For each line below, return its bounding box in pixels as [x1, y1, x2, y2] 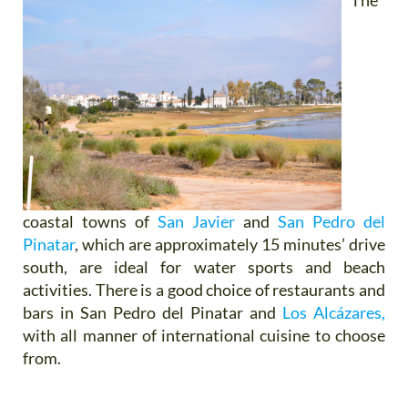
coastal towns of [23, 210, 158, 231]
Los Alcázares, [282, 301, 385, 322]
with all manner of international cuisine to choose [23, 324, 385, 345]
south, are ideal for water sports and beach [23, 256, 385, 277]
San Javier [158, 210, 235, 231]
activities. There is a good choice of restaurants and [23, 279, 385, 300]
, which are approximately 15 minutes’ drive [75, 233, 385, 254]
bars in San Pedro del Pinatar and [23, 301, 282, 322]
